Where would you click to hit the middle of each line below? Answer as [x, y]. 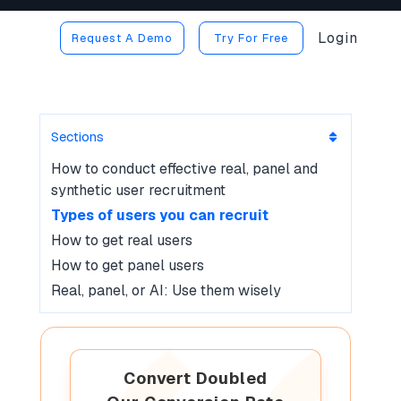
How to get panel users [128, 265]
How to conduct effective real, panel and [185, 169]
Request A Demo [122, 38]
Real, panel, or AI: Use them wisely [166, 290]
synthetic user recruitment [139, 190]
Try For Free [251, 38]
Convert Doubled [196, 378]
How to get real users [122, 240]
